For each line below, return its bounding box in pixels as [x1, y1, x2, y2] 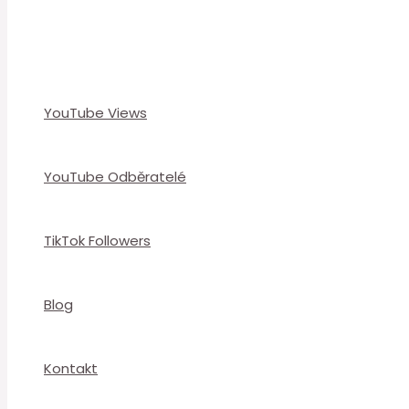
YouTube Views [44, 103, 147, 122]
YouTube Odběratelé [44, 167, 186, 186]
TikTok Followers [44, 231, 151, 250]
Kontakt [44, 359, 98, 378]
